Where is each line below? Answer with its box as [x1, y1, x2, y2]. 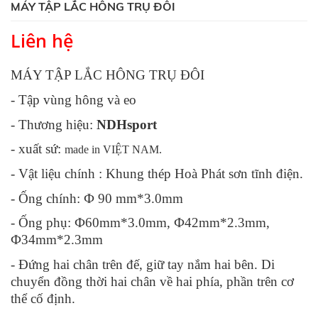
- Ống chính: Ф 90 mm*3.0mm [11, 190, 183, 206]
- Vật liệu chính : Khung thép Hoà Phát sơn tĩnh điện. [11, 166, 303, 182]
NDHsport [97, 116, 157, 132]
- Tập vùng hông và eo [11, 92, 136, 108]
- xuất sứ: [11, 141, 65, 157]
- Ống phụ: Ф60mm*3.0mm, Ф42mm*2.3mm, [11, 215, 270, 231]
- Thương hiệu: [11, 116, 97, 132]
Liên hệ [11, 28, 73, 53]
